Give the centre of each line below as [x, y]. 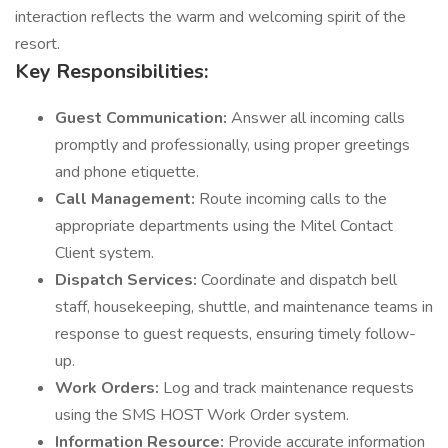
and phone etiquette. [127, 172]
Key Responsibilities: [111, 71]
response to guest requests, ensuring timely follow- [235, 334]
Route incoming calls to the [293, 199]
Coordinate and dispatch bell [299, 280]
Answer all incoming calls [318, 118]
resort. [37, 44]
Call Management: [127, 199]
